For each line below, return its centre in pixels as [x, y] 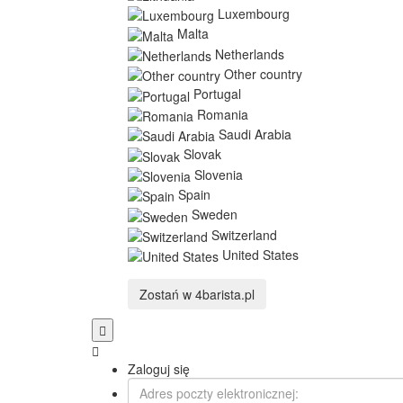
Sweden [215, 215]
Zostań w [167, 295]
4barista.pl [225, 295]
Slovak [202, 154]
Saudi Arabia [255, 134]
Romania [223, 114]
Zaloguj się [159, 369]
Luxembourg [254, 13]
